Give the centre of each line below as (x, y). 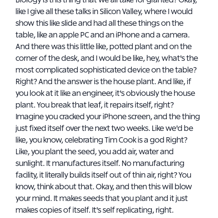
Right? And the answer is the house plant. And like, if (103, 82)
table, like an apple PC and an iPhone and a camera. (103, 35)
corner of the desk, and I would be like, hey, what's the (107, 58)
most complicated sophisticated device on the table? (106, 70)
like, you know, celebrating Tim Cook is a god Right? (101, 140)
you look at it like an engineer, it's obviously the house (105, 93)
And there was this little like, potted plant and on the (104, 47)
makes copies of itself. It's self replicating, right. (95, 210)
